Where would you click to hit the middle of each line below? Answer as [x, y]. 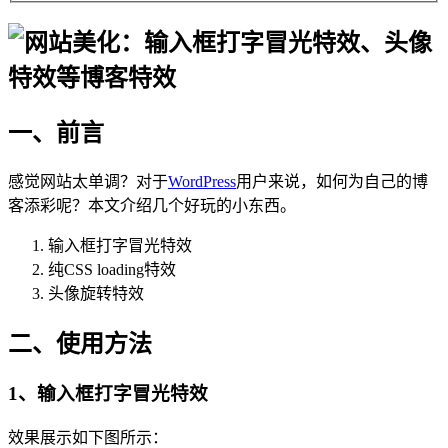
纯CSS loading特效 [112, 269]
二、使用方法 [80, 343]
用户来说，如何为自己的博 [332, 181]
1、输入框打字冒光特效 [108, 394]
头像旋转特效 [96, 293]
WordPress [202, 181]
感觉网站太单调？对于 [88, 181]
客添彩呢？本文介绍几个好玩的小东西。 [152, 205]
